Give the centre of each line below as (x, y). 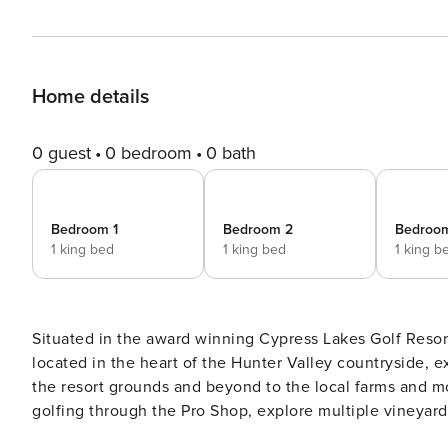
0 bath (231, 153)
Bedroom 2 (258, 229)
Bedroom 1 (84, 229)
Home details (90, 97)
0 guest (61, 153)
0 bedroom (148, 153)
